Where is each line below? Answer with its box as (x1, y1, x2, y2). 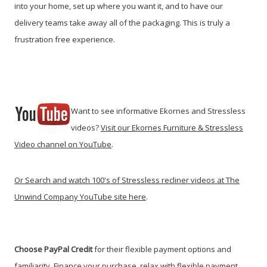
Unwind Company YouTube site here (14, 191, 146, 202)
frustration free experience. (14, 33, 115, 45)
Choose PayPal (14, 243, 69, 254)
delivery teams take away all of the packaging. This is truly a (14, 17, 230, 28)
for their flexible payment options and (94, 243, 231, 254)
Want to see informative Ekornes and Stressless (71, 105, 246, 116)
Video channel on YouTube (14, 138, 111, 150)
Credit (69, 243, 94, 254)
